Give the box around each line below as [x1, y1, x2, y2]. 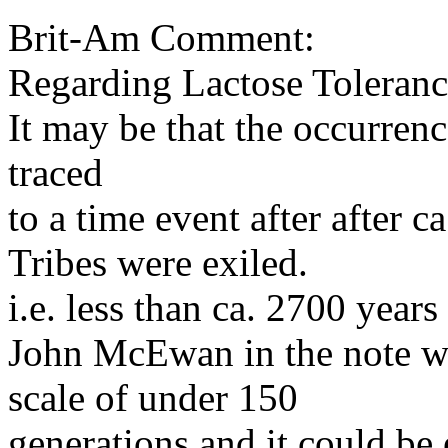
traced [8, 151, 103, 194]
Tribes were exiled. [8, 241, 308, 284]
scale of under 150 [8, 376, 298, 419]
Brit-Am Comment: [8, 16, 315, 59]
